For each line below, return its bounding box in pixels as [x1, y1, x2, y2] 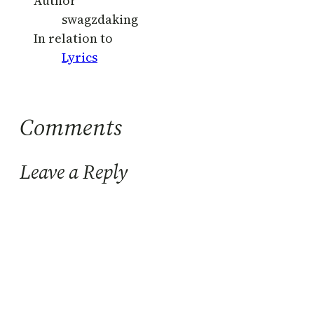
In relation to [34, 29, 113, 47]
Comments [20, 111, 122, 144]
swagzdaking [62, 10, 138, 28]
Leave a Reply [20, 158, 128, 186]
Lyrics [62, 48, 97, 66]
